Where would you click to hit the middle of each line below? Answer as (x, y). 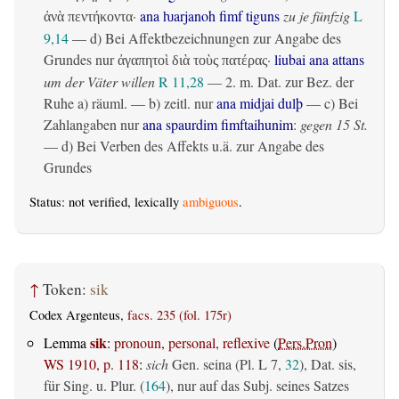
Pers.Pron (305, 342)
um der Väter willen (99, 82)
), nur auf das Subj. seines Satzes (257, 385)
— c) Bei (330, 103)
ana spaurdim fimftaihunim (218, 125)
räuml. (110, 103)
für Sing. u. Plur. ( (94, 385)
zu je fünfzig (317, 16)
